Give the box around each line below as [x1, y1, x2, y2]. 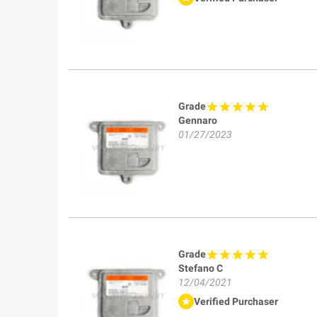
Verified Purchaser [194, 295, 278, 307]
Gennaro [178, 114, 217, 126]
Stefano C [178, 262, 223, 274]
